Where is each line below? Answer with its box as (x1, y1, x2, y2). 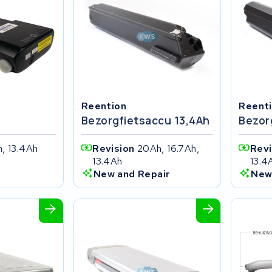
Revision (92, 141, 137, 155)
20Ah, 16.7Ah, (137, 141, 199, 155)
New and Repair (93, 167, 171, 180)
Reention (81, 99, 126, 112)
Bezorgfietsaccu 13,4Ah (81, 112, 210, 127)
